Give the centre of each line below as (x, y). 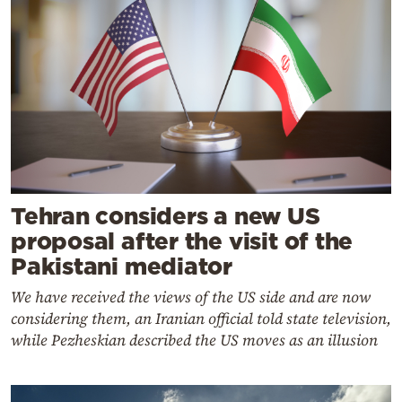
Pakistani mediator (122, 266)
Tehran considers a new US (166, 216)
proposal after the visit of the (182, 241)
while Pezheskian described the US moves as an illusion (194, 340)
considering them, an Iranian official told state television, (201, 319)
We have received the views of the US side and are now (191, 297)
